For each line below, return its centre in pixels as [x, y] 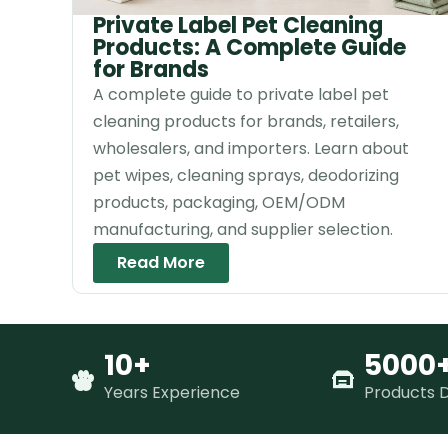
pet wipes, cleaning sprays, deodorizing [246, 176]
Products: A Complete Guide [249, 48]
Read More [161, 263]
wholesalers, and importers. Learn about [251, 149]
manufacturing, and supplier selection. [243, 230]
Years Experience [172, 393]
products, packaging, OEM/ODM [219, 203]
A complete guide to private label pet [241, 95]
